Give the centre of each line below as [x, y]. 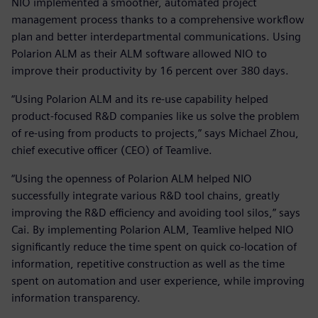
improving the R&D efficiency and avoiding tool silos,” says [156, 213]
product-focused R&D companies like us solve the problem [155, 116]
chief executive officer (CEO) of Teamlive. [112, 150]
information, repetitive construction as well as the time [148, 264]
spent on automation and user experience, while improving [158, 281]
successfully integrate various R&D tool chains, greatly [146, 196]
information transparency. [76, 298]
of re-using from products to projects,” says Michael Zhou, [155, 133]
